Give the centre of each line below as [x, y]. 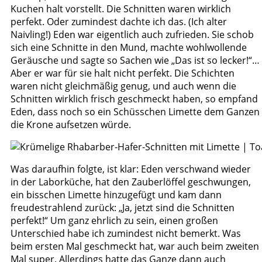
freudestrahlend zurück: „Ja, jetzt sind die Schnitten [123, 207]
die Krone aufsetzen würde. [71, 124]
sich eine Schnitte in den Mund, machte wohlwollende [129, 47]
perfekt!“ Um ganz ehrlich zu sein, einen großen [114, 220]
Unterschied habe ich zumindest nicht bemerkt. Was [126, 233]
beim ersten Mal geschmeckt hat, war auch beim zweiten [135, 246]
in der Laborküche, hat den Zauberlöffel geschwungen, [131, 182]
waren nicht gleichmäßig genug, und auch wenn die [123, 86]
